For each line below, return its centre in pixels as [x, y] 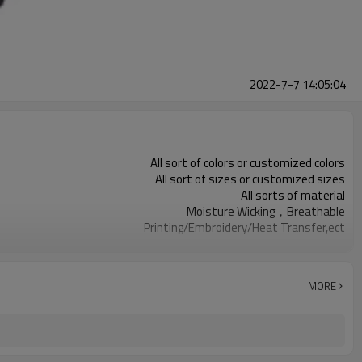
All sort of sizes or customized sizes [250, 179]
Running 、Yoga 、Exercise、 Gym [257, 244]
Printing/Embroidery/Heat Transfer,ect [244, 227]
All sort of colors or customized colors [248, 163]
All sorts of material [293, 195]
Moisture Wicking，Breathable [266, 211]
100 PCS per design [296, 260]
